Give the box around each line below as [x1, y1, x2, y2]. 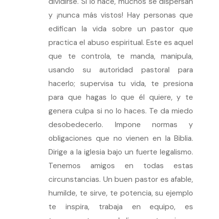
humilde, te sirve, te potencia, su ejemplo [48, 188, 194, 198]
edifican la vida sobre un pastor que [48, 24, 194, 34]
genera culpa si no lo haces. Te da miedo [48, 106, 194, 116]
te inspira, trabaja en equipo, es [48, 202, 194, 212]
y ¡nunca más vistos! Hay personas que [48, 10, 194, 20]
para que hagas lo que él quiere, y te [48, 92, 194, 102]
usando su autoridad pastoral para [48, 65, 194, 75]
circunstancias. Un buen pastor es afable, [48, 175, 194, 184]
